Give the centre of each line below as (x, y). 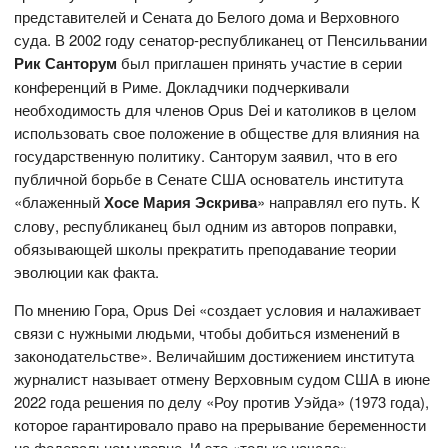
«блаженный (59, 201)
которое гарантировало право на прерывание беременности (220, 424)
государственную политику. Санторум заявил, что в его (206, 155)
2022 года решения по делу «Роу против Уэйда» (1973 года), (222, 401)
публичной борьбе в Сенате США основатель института (209, 178)
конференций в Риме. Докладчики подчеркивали (182, 86)
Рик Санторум (68, 62)
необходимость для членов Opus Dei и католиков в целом (215, 109)
